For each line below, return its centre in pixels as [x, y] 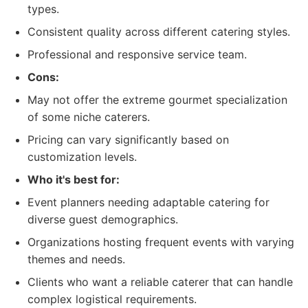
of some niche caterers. [89, 117]
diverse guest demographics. [103, 219]
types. [43, 9]
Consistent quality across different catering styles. [159, 32]
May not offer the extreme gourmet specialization [157, 100]
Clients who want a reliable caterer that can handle [160, 282]
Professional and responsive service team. [137, 54]
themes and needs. [76, 259]
